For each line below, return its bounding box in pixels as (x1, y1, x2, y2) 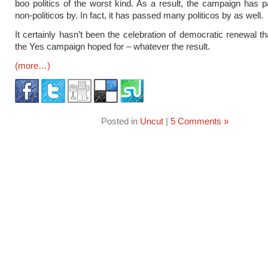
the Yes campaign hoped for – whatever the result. (15, 41, 210, 51)
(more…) (15, 60, 50, 71)
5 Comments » (170, 116, 229, 126)
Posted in (100, 116, 140, 126)
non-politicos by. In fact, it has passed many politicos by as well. (15, 10, 263, 20)
